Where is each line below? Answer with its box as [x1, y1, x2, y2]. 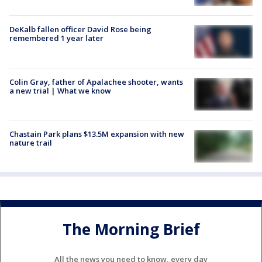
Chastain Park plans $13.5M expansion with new [9, 128, 184, 139]
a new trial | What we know [9, 85, 111, 96]
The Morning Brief [62, 218, 200, 240]
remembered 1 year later [9, 33, 104, 44]
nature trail [9, 137, 52, 148]
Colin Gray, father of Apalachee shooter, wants [9, 76, 183, 87]
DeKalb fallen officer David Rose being [9, 24, 151, 35]
